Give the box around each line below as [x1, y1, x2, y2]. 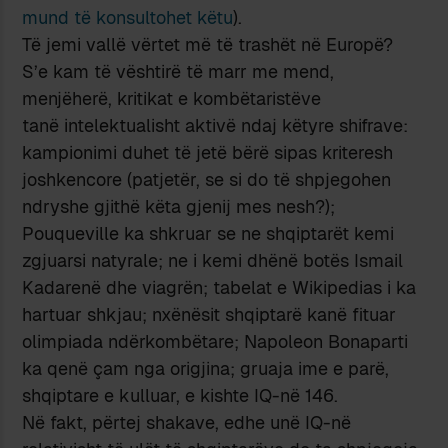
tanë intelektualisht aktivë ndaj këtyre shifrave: [22, 113, 409, 137]
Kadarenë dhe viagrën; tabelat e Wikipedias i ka [22, 275, 417, 299]
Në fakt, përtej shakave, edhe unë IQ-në [22, 410, 352, 434]
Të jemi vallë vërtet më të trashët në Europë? [22, 32, 394, 56]
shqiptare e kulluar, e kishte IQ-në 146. [22, 383, 339, 407]
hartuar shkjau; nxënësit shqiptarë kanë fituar [22, 302, 397, 326]
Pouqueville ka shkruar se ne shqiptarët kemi [22, 221, 395, 245]
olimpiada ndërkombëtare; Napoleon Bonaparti [22, 329, 409, 353]
